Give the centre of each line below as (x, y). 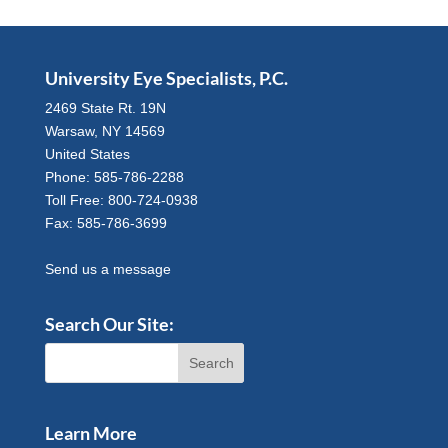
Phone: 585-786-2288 (114, 177)
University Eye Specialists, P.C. (166, 78)
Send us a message (107, 269)
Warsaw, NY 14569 (104, 131)
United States (87, 154)
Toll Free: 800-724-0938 (121, 200)
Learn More (90, 433)
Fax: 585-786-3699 (105, 223)
